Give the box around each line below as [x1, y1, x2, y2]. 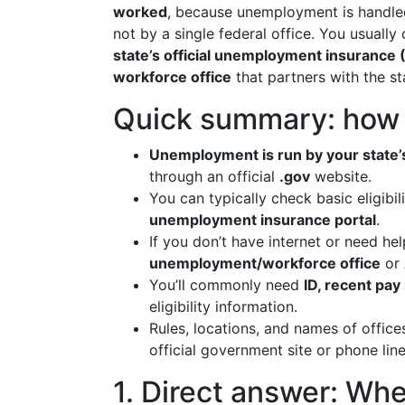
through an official [149, 167, 279, 185]
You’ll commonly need [149, 276, 304, 294]
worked [113, 3, 167, 21]
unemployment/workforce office [149, 254, 381, 272]
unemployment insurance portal [149, 211, 376, 229]
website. [310, 167, 372, 185]
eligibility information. [149, 297, 297, 316]
